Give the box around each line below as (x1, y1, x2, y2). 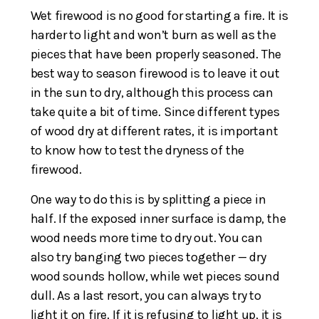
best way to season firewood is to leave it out (30, 65, 280, 81)
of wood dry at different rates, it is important (30, 122, 278, 139)
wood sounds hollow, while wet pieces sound (30, 268, 280, 284)
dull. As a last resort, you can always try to (30, 287, 261, 303)
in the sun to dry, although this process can (30, 84, 273, 100)
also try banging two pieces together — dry (30, 249, 266, 265)
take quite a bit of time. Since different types (30, 103, 280, 120)
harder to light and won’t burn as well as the (30, 26, 276, 43)
